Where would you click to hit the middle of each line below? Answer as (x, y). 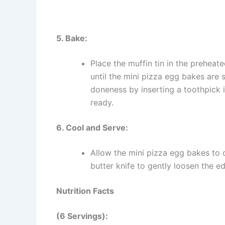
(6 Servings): (82, 216)
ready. (102, 103)
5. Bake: (72, 38)
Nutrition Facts (85, 191)
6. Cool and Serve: (92, 128)
